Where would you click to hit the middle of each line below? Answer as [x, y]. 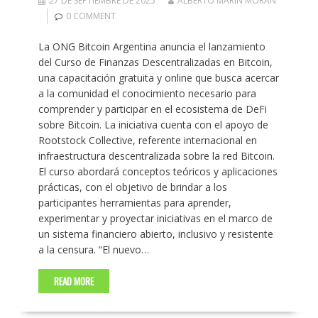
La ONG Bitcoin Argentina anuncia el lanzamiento [152, 47]
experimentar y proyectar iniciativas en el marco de [155, 219]
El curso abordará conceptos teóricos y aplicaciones [158, 172]
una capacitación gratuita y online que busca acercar [158, 78]
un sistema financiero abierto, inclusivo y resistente [155, 234]
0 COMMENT [91, 16]
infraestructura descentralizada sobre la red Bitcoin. [156, 156]
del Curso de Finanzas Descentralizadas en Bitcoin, [155, 62]
